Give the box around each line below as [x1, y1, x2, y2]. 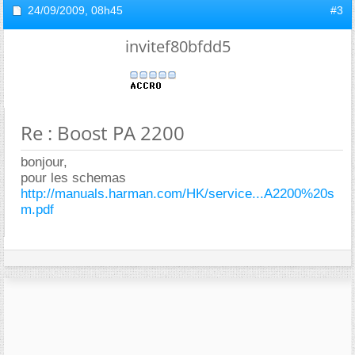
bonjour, [21, 155, 67, 170]
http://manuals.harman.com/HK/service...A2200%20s [21, 186, 334, 201]
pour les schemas [21, 170, 126, 185]
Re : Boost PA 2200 [21, 120, 185, 146]
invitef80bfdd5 [124, 36, 231, 57]
